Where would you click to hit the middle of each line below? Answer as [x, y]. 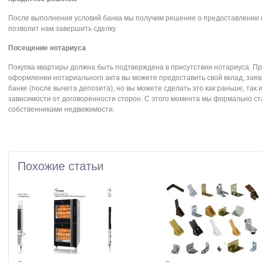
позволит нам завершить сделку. [63, 29]
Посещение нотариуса [47, 48]
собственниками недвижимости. [61, 109]
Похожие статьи [61, 166]
